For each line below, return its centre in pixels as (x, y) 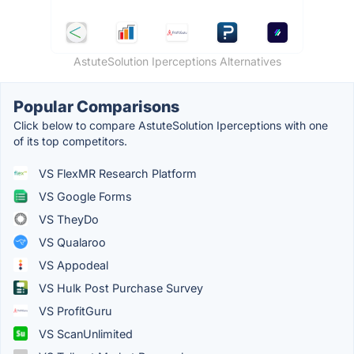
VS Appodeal (72, 265)
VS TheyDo (67, 219)
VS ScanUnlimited (84, 333)
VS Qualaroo (71, 242)
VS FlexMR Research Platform (116, 173)
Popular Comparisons (96, 106)
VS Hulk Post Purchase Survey (119, 288)
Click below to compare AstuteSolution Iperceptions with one (171, 125)
